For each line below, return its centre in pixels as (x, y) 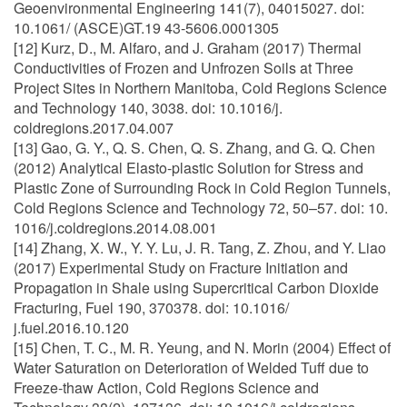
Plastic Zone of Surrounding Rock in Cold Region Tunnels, (202, 188)
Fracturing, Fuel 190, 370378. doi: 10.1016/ (151, 308)
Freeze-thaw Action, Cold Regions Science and (166, 387)
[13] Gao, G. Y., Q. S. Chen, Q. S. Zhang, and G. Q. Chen (194, 148)
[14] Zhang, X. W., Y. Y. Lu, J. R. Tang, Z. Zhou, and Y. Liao (200, 248)
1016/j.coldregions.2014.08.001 (115, 228)
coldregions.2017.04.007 (94, 128)
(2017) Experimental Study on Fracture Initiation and (181, 268)
